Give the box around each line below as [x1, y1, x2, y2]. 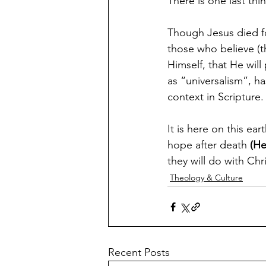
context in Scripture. [167, 90, 264, 103]
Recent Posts [108, 246, 170, 259]
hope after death [167, 138, 250, 151]
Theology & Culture [170, 172, 243, 183]
